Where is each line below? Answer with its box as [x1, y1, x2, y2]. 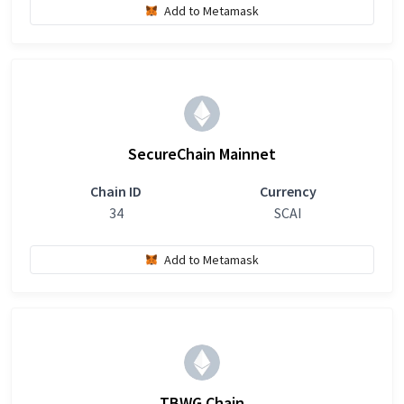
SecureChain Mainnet [128, 143, 276, 164]
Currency [260, 182, 317, 200]
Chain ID [90, 182, 142, 200]
